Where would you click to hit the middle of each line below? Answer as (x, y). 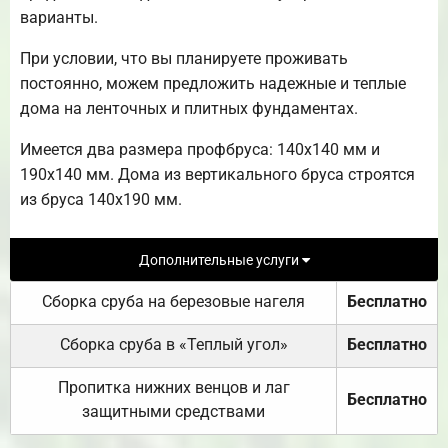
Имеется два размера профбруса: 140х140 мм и (200, 149)
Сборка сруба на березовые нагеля (173, 301)
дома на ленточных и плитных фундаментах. (189, 108)
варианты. (59, 17)
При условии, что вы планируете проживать (184, 58)
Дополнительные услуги (220, 260)
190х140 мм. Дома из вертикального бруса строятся (217, 174)
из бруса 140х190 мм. (101, 199)
